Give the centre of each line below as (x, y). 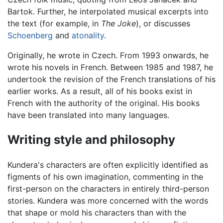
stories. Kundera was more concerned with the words (108, 200)
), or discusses (163, 23)
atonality (88, 35)
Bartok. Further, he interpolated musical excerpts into (108, 11)
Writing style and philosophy (91, 139)
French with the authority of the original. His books (104, 103)
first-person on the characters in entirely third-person (108, 188)
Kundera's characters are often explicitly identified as (108, 165)
